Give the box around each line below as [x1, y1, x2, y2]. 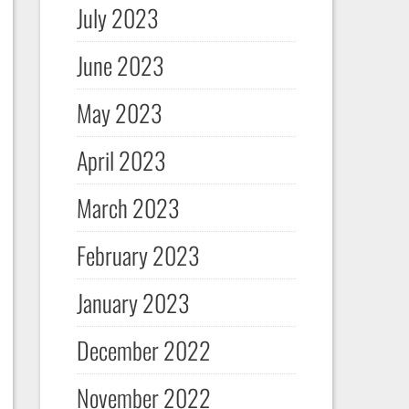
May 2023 [76, 95, 163, 131]
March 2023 [76, 190, 180, 225]
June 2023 [76, 47, 164, 83]
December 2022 [76, 332, 211, 368]
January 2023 [76, 285, 190, 320]
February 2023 [76, 237, 200, 273]
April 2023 [76, 142, 166, 178]
